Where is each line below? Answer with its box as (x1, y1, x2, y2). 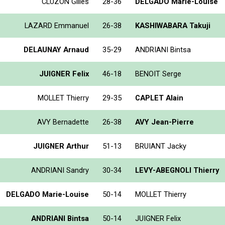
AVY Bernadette (37, 117, 89, 127)
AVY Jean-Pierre (135, 117, 194, 127)
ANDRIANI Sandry (31, 165, 89, 175)
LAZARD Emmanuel (25, 21, 89, 30)
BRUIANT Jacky (135, 141, 186, 151)
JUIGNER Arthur (33, 141, 89, 151)
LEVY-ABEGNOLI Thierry (135, 165, 219, 175)
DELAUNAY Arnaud (24, 45, 89, 54)
